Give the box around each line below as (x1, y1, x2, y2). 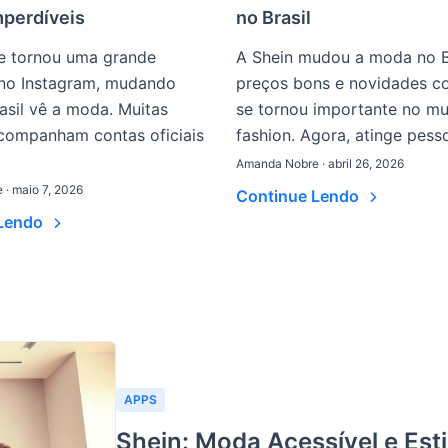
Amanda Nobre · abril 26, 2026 (236, 156, 404, 171)
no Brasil (236, 7, 311, 28)
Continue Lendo (236, 186, 363, 206)
